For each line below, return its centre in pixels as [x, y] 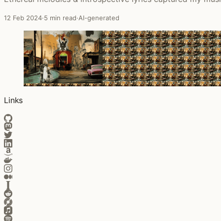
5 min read [60, 18]
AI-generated [99, 18]
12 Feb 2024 [23, 18]
